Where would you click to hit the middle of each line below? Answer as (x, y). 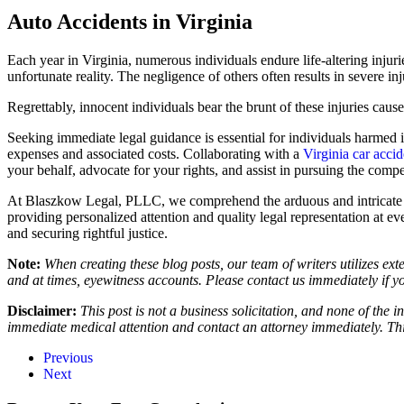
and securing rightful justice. (87, 233)
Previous (68, 357)
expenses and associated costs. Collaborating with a (155, 153)
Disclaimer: (44, 310)
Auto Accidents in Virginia (130, 22)
